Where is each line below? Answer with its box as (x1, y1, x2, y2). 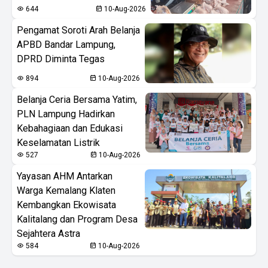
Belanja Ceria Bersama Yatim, (17, 93, 137, 105)
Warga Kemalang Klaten (17, 184, 115, 196)
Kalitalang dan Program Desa (17, 213, 138, 225)
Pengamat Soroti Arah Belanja (17, 24, 140, 36)
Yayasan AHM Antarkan (17, 170, 112, 182)
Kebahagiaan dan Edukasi (17, 122, 123, 134)
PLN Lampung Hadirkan (17, 108, 115, 120)
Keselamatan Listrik (17, 136, 100, 148)
